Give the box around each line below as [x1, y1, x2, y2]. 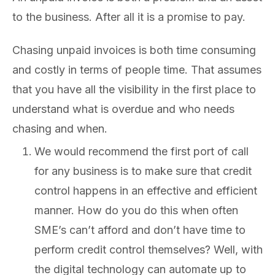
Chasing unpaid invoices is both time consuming [12, 44, 256, 57]
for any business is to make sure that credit [34, 164, 252, 177]
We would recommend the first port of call [34, 144, 249, 158]
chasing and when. [12, 122, 107, 136]
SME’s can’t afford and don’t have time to [34, 223, 246, 236]
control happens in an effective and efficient [34, 184, 257, 197]
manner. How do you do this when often [34, 203, 238, 217]
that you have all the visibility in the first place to [12, 83, 256, 96]
